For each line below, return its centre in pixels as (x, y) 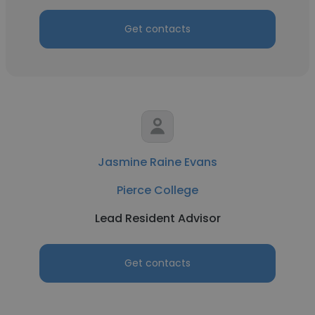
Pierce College (157, 190)
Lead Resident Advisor (157, 218)
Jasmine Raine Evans (157, 162)
